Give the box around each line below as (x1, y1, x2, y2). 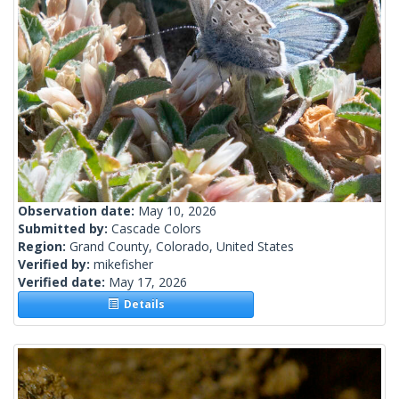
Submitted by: (18, 220, 111, 238)
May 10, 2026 (138, 202, 216, 220)
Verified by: (18, 256, 94, 273)
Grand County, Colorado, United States (69, 238, 294, 256)
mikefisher (94, 256, 153, 273)
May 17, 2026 (109, 273, 187, 291)
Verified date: (18, 273, 109, 291)
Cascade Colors (111, 220, 201, 238)
